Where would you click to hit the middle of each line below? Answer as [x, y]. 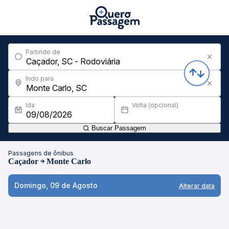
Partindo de [43, 52]
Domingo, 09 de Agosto [56, 185]
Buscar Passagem [118, 128]
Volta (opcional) [155, 105]
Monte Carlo [69, 161]
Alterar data [197, 186]
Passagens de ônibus [41, 153]
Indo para [40, 78]
